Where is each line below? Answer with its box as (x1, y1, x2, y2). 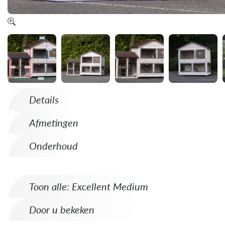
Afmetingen (29, 115, 78, 129)
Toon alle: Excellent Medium (29, 179, 148, 193)
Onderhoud (29, 138, 78, 152)
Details (29, 92, 59, 106)
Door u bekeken (29, 202, 94, 216)
